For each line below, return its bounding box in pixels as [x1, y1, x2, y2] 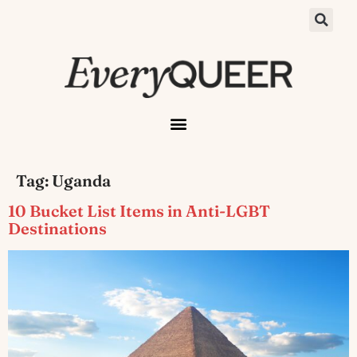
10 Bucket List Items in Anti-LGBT [8, 200, 270, 221]
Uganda [52, 170, 111, 190]
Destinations [8, 218, 107, 238]
